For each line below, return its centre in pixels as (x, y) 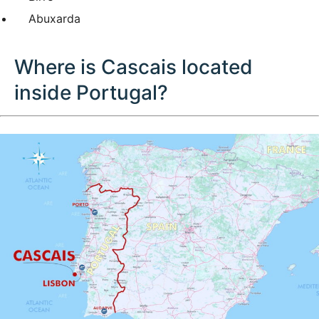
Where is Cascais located (134, 67)
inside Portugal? (91, 93)
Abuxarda (54, 19)
